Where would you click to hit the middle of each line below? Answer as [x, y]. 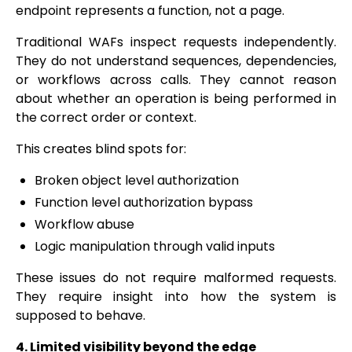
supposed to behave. [81, 316]
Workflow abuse [84, 225]
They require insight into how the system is [176, 297]
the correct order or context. [106, 118]
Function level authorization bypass [144, 203]
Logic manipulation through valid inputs [155, 247]
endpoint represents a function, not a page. [150, 11]
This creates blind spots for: [101, 149]
